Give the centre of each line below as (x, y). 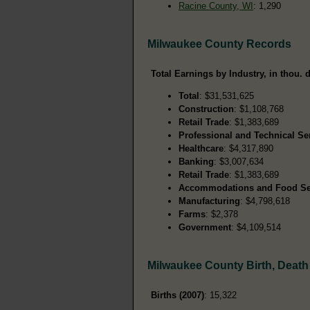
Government (205, 228)
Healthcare (201, 149)
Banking (196, 162)
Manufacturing (209, 201)
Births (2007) (177, 295)
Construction (206, 109)
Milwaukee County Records (219, 44)
